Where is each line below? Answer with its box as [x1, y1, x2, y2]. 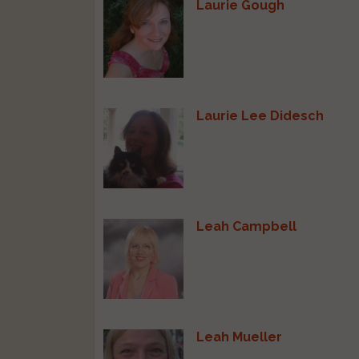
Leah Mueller [196, 329, 283, 345]
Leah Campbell [196, 218, 297, 234]
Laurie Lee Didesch [196, 107, 325, 123]
